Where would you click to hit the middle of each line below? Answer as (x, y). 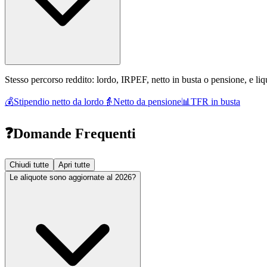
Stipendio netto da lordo (59, 101)
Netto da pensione (147, 101)
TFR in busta (215, 101)
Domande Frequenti (74, 133)
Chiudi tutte (29, 165)
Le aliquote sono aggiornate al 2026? (73, 178)
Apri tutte (74, 165)
